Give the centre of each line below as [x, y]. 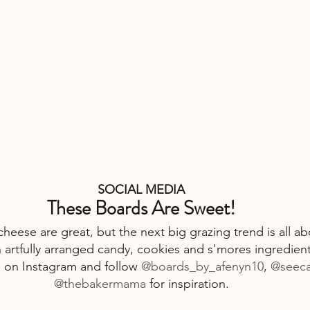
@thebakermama [100, 283]
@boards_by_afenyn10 [202, 266]
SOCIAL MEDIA [141, 189]
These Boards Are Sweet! [141, 208]
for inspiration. [187, 283]
